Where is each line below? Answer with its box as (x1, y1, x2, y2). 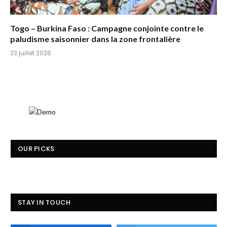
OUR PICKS (18, 144, 55, 154)
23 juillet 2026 (10, 49, 51, 58)
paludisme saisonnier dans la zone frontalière (10, 34, 180, 44)
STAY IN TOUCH (18, 198, 71, 208)
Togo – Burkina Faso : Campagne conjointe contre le (10, 23, 204, 33)
